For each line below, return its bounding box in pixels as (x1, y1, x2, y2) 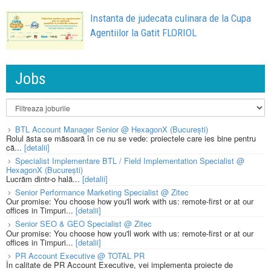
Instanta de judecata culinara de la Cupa (90, 11, 252, 24)
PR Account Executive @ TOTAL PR (15, 249, 145, 261)
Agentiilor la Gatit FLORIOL (90, 26, 197, 39)
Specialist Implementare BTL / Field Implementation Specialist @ (15, 155, 244, 167)
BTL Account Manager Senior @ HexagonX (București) (15, 123, 208, 135)
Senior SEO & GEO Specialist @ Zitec (15, 218, 152, 230)
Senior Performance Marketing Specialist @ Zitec (15, 186, 189, 198)
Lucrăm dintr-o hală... (6, 173, 82, 185)
